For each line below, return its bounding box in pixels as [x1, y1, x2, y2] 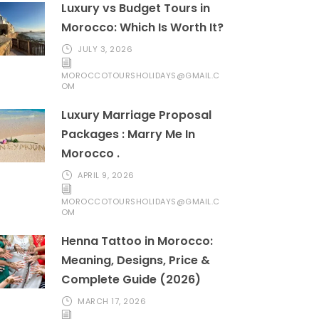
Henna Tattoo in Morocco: [61, 233, 213, 249]
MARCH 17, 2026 [78, 296, 147, 307]
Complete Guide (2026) [61, 271, 201, 288]
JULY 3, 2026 [78, 43, 133, 55]
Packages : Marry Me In [61, 126, 195, 142]
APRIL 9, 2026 [78, 169, 135, 181]
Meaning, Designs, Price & [61, 252, 210, 268]
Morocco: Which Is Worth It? [61, 19, 224, 36]
